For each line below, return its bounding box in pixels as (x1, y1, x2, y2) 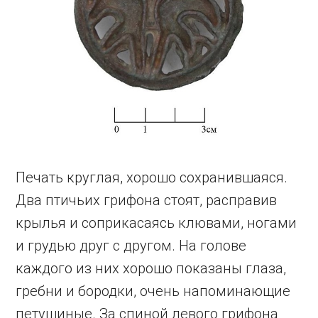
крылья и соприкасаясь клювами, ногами (16, 214, 297, 231)
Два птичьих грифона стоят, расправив (16, 191, 278, 209)
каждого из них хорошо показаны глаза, (16, 259, 287, 277)
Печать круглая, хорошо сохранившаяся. (16, 168, 288, 186)
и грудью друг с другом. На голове (16, 236, 247, 254)
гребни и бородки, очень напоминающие (16, 282, 291, 300)
